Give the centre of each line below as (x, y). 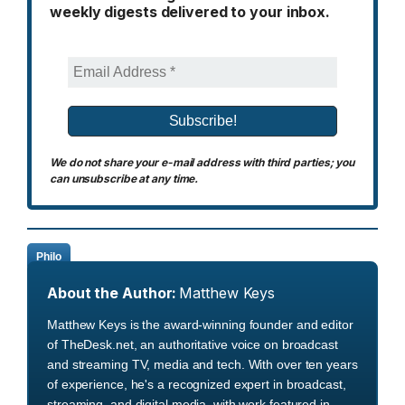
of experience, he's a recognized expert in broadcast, (197, 385)
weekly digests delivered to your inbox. (190, 12)
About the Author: (112, 293)
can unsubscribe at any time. (124, 179)
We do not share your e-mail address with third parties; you (202, 163)
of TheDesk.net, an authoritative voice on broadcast (193, 345)
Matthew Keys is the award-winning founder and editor (200, 325)
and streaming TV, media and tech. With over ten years (202, 365)
